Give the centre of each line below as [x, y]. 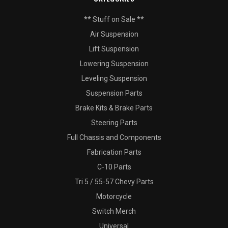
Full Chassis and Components [114, 138]
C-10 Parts [114, 167]
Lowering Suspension [114, 64]
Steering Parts [114, 123]
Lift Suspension [114, 49]
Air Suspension [114, 34]
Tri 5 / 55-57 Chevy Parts [114, 182]
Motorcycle [114, 197]
